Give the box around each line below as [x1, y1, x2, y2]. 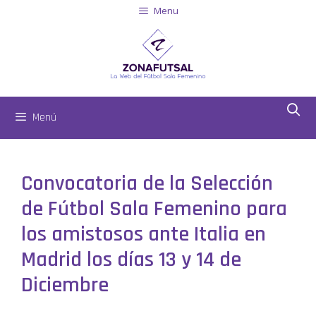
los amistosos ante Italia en [21, 221, 266, 248]
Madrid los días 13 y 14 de [21, 246, 241, 273]
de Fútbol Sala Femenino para [21, 195, 287, 222]
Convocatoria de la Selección [21, 170, 273, 197]
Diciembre [21, 272, 109, 298]
